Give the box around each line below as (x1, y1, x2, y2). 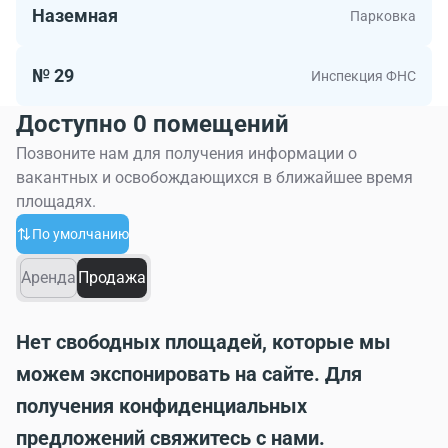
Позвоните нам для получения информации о (16, 144, 357, 163)
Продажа (78, 268, 146, 287)
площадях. (16, 192, 96, 211)
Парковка (350, 8, 416, 24)
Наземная (32, 5, 118, 26)
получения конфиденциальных (16, 394, 307, 418)
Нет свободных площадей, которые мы (16, 330, 391, 354)
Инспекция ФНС (311, 68, 416, 84)
